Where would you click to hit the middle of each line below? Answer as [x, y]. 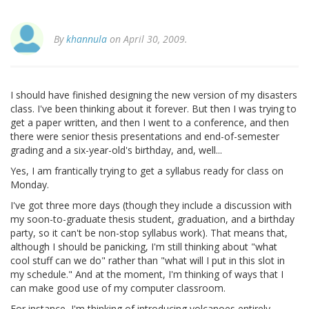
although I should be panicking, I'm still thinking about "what [144, 247]
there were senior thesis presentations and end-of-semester [145, 137]
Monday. [30, 185]
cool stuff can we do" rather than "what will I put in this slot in [148, 261]
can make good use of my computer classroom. [118, 288]
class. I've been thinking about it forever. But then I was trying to [153, 109]
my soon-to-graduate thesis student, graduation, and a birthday [152, 219]
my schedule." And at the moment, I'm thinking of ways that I [147, 275]
